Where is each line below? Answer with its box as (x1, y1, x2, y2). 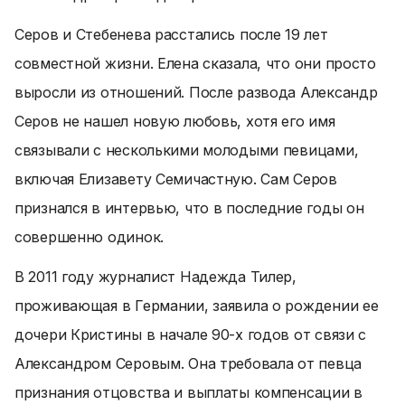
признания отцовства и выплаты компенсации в (14, 383, 363, 401)
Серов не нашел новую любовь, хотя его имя (14, 112, 335, 130)
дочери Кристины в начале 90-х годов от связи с (14, 325, 367, 344)
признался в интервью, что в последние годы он (14, 199, 364, 217)
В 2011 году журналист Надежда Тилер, (14, 268, 297, 286)
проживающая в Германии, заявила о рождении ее (14, 297, 379, 315)
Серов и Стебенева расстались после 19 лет (14, 25, 328, 43)
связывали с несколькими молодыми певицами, (14, 141, 359, 159)
